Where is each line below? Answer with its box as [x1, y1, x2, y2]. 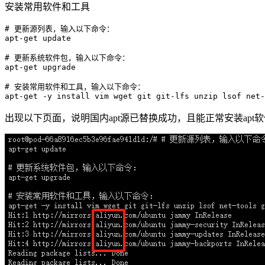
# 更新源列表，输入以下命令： [5, 24, 114, 33]
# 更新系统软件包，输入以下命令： [5, 53, 130, 62]
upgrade [38, 62, 76, 72]
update [38, 33, 71, 43]
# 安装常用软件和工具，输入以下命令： [5, 82, 145, 91]
